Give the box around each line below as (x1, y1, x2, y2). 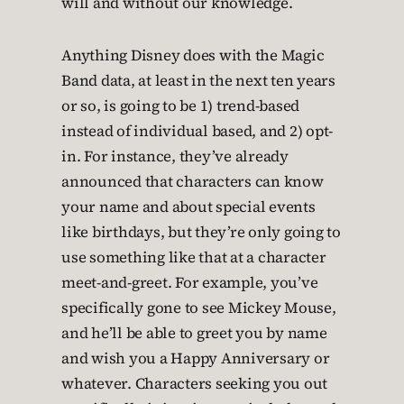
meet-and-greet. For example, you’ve (61, 272, 318, 293)
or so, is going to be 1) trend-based (61, 96, 299, 116)
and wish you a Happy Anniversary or (61, 348, 330, 369)
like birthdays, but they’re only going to (61, 222, 341, 243)
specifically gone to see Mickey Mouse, (61, 298, 336, 318)
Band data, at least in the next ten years (61, 70, 335, 91)
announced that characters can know (61, 171, 324, 192)
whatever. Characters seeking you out (61, 373, 327, 394)
